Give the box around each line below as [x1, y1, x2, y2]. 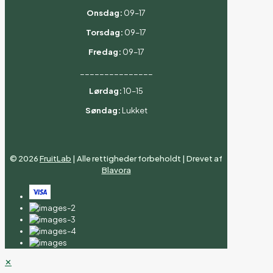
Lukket [120, 105, 147, 115]
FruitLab [40, 153, 71, 163]
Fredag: [88, 46, 121, 57]
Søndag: [85, 105, 121, 115]
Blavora [101, 165, 131, 175]
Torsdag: [86, 27, 123, 37]
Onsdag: [87, 7, 122, 18]
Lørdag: [89, 85, 122, 96]
